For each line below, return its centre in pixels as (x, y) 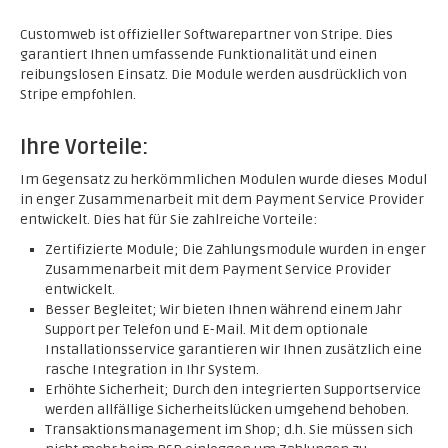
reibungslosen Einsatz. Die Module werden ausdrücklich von (213, 74)
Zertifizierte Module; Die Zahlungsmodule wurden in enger (235, 249)
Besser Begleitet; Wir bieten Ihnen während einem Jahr (223, 309)
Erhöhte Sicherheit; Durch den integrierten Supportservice (233, 389)
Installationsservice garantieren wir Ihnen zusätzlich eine (233, 349)
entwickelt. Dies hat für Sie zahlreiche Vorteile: (168, 219)
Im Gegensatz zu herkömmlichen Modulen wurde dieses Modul (223, 179)
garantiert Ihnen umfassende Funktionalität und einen (198, 54)
